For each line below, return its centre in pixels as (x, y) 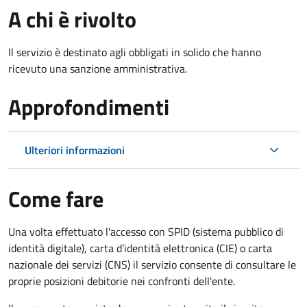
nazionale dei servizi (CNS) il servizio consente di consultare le (152, 264)
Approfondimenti (89, 107)
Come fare (56, 198)
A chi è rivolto (72, 19)
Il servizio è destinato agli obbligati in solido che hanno (135, 52)
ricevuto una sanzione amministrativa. (98, 68)
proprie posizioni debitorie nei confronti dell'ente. (123, 281)
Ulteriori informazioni (75, 150)
